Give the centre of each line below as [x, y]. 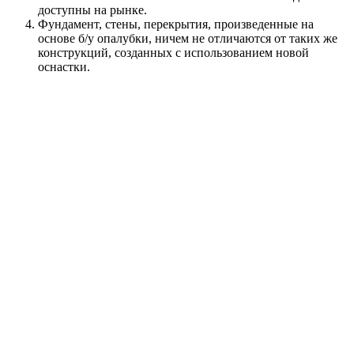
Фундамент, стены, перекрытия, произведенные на [176, 24]
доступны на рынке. [92, 9]
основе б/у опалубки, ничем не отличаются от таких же [188, 38]
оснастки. [64, 66]
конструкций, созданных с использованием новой [173, 52]
